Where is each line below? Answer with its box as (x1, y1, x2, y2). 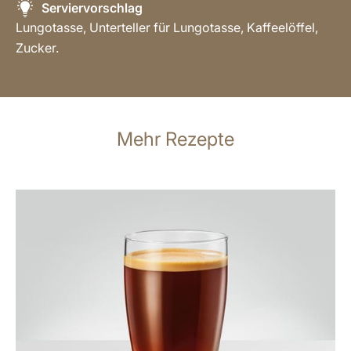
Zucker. (16, 39, 59, 56)
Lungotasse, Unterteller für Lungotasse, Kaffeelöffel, (16, 19, 318, 35)
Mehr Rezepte (117, 127, 234, 150)
